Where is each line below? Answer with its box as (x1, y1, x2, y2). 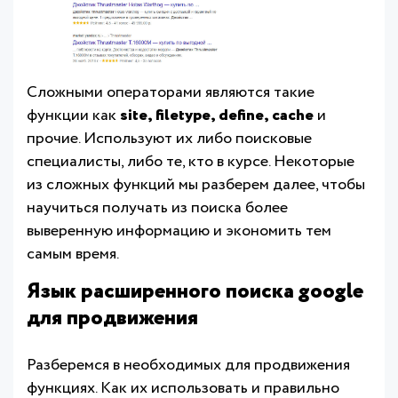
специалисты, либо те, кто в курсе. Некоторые (27, 150, 354, 174)
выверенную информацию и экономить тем (27, 219, 331, 243)
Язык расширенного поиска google (27, 276, 363, 308)
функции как (27, 104, 120, 128)
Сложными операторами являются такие (27, 81, 314, 105)
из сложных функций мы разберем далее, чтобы (27, 173, 365, 197)
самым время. (27, 243, 119, 267)
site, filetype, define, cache (120, 104, 314, 128)
